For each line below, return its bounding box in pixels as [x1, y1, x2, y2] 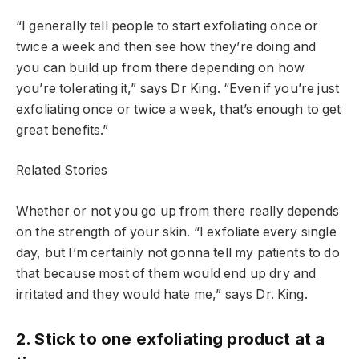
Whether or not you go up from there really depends [16, 203, 339, 219]
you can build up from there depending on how [16, 59, 305, 75]
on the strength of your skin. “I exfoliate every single [16, 224, 337, 240]
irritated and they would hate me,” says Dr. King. [16, 286, 308, 302]
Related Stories [16, 163, 108, 179]
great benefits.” [16, 122, 109, 138]
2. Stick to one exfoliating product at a [16, 329, 325, 349]
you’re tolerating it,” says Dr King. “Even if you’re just [16, 80, 340, 96]
